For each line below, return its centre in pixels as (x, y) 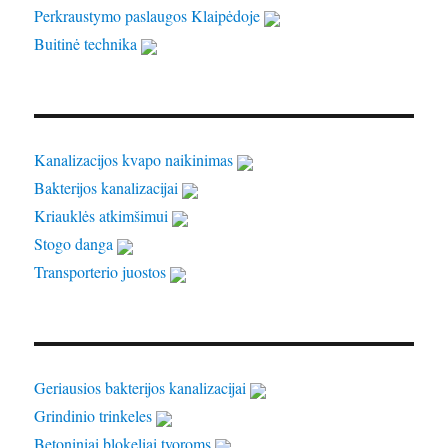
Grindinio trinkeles (95, 416)
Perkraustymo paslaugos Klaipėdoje (149, 16)
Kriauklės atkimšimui (103, 216)
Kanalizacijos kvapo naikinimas (136, 160)
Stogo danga (76, 244)
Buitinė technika (88, 44)
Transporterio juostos (102, 272)
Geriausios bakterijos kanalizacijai (142, 388)
